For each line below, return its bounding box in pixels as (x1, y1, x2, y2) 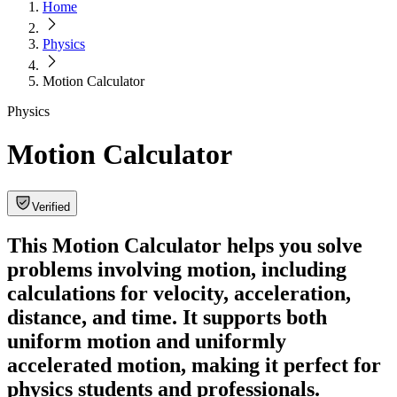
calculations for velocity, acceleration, (7, 281, 351, 305)
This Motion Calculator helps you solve (7, 233, 362, 257)
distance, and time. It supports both (7, 305, 327, 329)
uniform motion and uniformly (7, 329, 286, 353)
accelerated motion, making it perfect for (7, 353, 381, 377)
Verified (32, 199, 70, 214)
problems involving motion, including (7, 257, 346, 281)
